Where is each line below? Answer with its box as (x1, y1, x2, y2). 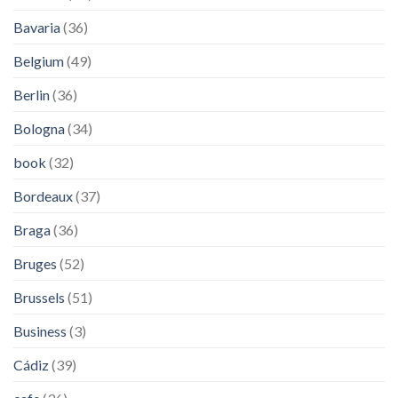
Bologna (13, 119, 65, 137)
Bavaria (13, 18, 60, 36)
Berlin (13, 85, 50, 103)
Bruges (13, 254, 57, 272)
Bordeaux (13, 187, 73, 204)
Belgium (13, 52, 64, 69)
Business (13, 322, 67, 339)
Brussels (13, 288, 65, 306)
